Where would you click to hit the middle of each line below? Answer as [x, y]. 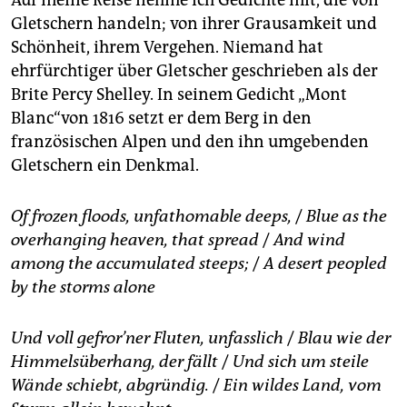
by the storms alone [83, 288]
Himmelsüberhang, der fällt [114, 362]
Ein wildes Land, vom [303, 386]
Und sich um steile [301, 362]
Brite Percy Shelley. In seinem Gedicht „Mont [179, 95]
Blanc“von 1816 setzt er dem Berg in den [161, 119]
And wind [309, 240]
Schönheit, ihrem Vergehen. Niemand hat [167, 48]
